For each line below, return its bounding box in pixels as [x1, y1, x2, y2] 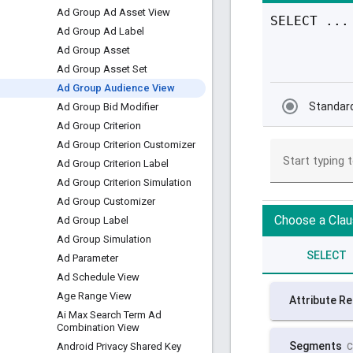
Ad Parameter [57, 252, 118, 264]
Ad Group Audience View [57, 82, 175, 94]
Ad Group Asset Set [57, 63, 147, 75]
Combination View [57, 321, 139, 333]
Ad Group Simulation [57, 233, 151, 245]
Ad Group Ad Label [57, 25, 144, 37]
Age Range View [57, 290, 132, 302]
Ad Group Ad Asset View [57, 6, 170, 18]
